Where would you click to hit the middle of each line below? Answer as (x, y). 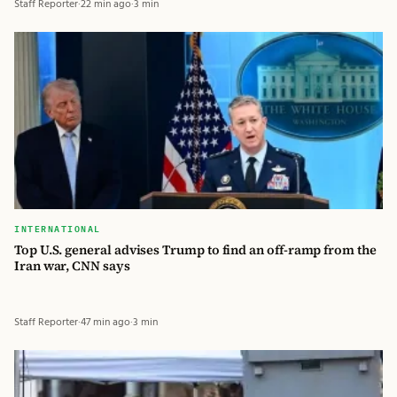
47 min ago (105, 323)
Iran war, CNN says (72, 265)
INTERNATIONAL (58, 227)
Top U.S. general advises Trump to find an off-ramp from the (195, 249)
